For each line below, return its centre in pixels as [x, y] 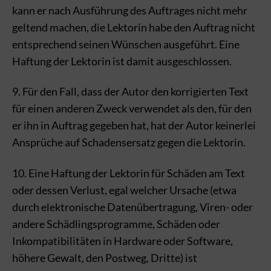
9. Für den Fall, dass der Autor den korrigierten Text [130, 91]
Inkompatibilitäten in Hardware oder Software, [122, 240]
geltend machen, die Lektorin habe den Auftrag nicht [134, 27]
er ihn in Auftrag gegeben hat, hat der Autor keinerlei [134, 125]
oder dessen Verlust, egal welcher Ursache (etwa [124, 190]
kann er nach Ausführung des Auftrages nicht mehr [130, 10]
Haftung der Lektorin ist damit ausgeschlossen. [122, 61]
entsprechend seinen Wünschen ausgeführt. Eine [126, 44]
